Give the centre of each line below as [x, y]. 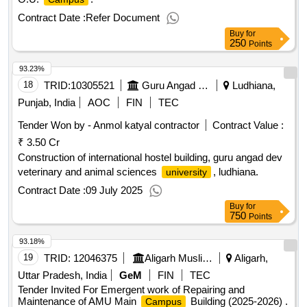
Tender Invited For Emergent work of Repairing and [131, 290]
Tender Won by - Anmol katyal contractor [109, 125]
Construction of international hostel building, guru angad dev [150, 158]
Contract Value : [248, 125]
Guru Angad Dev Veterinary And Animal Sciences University [203, 86]
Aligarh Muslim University [207, 258]
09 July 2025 [114, 191]
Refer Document [123, 18]
